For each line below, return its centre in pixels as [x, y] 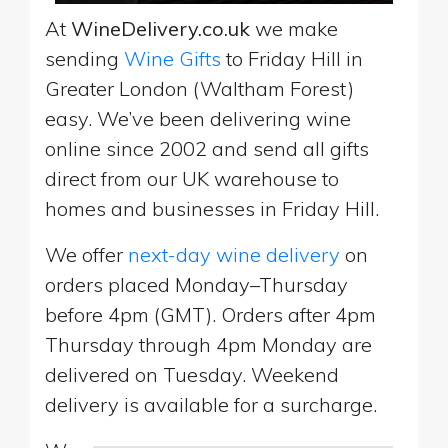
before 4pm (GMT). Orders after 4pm [210, 314]
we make [294, 28]
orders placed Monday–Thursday [196, 284]
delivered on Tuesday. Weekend [192, 374]
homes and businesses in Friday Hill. [212, 208]
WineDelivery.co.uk [160, 28]
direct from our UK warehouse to [192, 178]
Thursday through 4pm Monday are [208, 344]
